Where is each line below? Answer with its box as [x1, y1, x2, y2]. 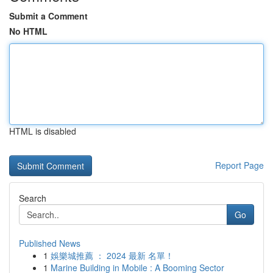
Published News [19, 237, 80, 249]
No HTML [9, 25, 48, 37]
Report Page [215, 159, 264, 171]
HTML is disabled [9, 125, 76, 137]
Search [19, 192, 46, 204]
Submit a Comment [9, 10, 88, 22]
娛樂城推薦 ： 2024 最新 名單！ [51, 249, 174, 261]
